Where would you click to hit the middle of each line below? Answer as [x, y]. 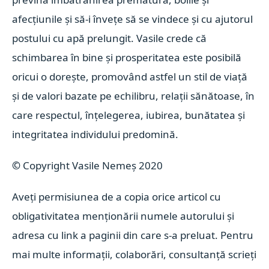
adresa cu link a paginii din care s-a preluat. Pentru [133, 235]
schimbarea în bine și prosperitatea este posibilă [127, 57]
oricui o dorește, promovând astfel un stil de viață [130, 77]
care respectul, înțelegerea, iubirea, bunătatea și [129, 115]
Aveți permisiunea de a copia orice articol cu [117, 197]
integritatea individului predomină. [95, 134]
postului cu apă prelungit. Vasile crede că [110, 38]
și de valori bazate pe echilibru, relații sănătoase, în [134, 96]
